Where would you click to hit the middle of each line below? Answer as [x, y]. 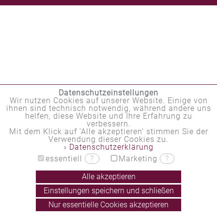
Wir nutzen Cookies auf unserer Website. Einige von [108, 101]
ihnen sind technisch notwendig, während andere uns [108, 108]
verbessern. [108, 124]
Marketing [139, 159]
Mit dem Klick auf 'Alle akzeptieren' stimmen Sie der [108, 132]
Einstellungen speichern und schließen [108, 191]
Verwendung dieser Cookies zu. [108, 139]
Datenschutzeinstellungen [108, 93]
